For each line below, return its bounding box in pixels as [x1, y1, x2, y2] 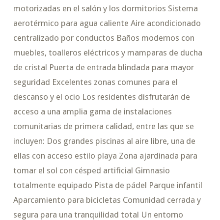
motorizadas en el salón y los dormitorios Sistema [13, 3, 198, 14]
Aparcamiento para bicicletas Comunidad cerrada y [13, 195, 201, 205]
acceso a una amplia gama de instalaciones [13, 107, 172, 117]
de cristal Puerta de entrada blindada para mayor [13, 62, 194, 73]
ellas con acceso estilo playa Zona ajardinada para [13, 151, 197, 161]
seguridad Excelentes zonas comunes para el [13, 77, 178, 87]
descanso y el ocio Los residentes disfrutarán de [13, 92, 190, 102]
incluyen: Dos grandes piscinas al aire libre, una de [13, 136, 195, 146]
